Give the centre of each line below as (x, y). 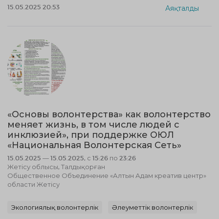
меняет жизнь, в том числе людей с (93, 125)
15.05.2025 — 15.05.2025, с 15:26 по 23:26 (72, 158)
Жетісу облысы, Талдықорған (56, 167)
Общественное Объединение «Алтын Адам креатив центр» (107, 175)
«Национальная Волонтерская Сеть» (94, 145)
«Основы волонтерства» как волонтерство (109, 114)
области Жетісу (33, 184)
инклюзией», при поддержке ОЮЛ (91, 135)
